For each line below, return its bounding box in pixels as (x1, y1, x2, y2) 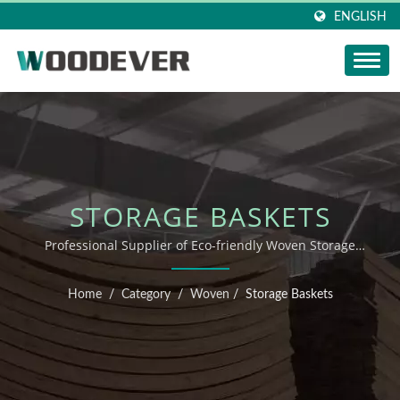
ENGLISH (334, 10, 387, 23)
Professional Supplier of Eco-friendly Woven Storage (45, 237, 355, 254)
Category (121, 288, 171, 301)
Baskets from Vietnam (135, 258, 265, 275)
